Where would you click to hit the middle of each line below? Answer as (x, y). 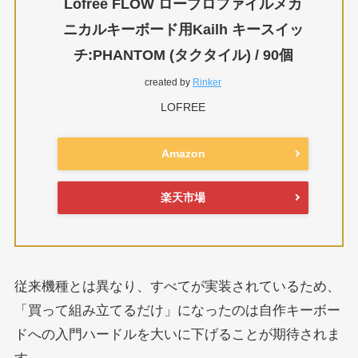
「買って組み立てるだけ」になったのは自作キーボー (177, 310)
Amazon (183, 153)
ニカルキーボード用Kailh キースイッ (183, 30)
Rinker (207, 83)
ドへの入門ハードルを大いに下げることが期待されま (177, 334)
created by (169, 83)
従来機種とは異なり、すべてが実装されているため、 (177, 286)
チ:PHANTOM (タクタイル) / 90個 (183, 56)
